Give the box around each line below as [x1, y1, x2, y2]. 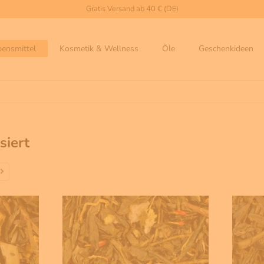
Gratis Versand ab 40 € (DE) [85, 4, 179, 15]
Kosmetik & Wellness [60, 43, 138, 55]
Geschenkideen [199, 43, 253, 55]
